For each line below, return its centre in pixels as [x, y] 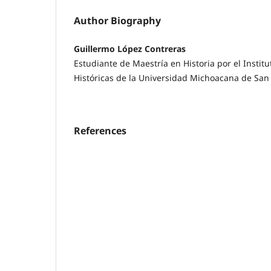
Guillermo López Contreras [130, 48]
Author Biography [117, 20]
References [100, 130]
